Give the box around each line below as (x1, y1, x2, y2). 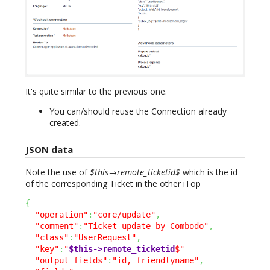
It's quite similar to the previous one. (25, 86, 167, 98)
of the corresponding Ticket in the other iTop (25, 178, 201, 190)
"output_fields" (35, 256, 107, 266)
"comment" (35, 221, 78, 231)
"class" (35, 233, 69, 243)
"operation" (35, 210, 88, 220)
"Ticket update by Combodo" (83, 221, 209, 231)
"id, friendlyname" (112, 256, 199, 266)
